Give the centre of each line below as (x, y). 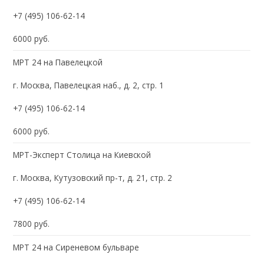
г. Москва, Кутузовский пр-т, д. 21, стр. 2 (93, 177)
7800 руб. (32, 223)
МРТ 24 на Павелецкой (58, 62)
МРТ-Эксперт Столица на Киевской (82, 154)
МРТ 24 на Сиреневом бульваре (76, 247)
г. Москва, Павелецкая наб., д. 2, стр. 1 (89, 85)
